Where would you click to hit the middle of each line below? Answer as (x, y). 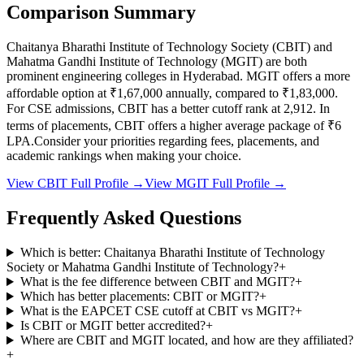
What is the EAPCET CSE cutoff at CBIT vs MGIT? (157, 311)
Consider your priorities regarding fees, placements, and (177, 141)
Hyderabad (211, 76)
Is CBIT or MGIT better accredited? (113, 326)
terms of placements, (61, 126)
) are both (283, 62)
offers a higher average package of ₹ (240, 126)
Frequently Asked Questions (124, 218)
